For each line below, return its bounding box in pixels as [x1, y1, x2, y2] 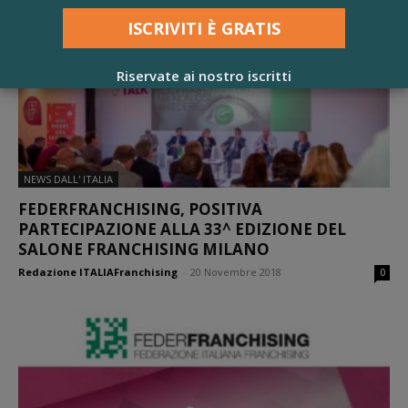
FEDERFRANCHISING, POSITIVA [18, 198, 262, 219]
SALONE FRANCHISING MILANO [18, 238, 270, 260]
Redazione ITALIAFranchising [18, 264, 178, 279]
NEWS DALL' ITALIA [24, 171, 113, 186]
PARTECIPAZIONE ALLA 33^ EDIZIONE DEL [18, 218, 346, 240]
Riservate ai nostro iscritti [116, 66, 291, 86]
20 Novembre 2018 [190, 264, 281, 279]
